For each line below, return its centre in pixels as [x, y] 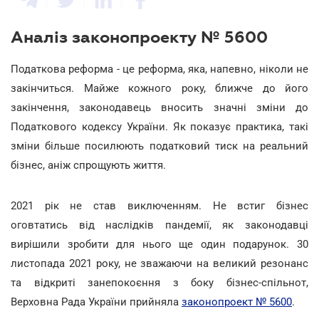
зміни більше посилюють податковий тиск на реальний [159, 146]
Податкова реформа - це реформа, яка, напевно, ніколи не [159, 69]
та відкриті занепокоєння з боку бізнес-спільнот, [159, 283]
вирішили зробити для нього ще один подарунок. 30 [159, 244]
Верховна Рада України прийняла [96, 302]
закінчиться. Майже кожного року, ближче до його [159, 88]
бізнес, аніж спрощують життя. [88, 165]
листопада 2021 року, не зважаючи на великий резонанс [159, 263]
